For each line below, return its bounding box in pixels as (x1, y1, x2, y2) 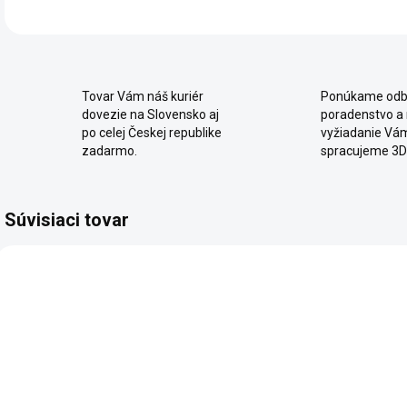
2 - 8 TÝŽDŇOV (247, 374, 326, 388)
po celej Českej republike (82, 125, 222, 141)
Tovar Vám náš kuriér (82, 89, 203, 104)
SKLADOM (89, 374, 143, 388)
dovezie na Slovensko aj (82, 107, 219, 123)
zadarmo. (82, 144, 137, 159)
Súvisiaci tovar (5, 209, 129, 232)
